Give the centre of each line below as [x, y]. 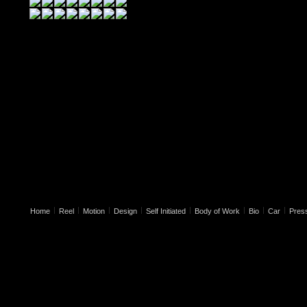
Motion [94, 211]
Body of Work [217, 211]
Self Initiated [165, 211]
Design [125, 211]
